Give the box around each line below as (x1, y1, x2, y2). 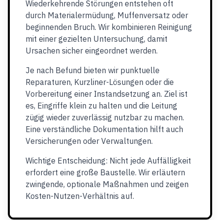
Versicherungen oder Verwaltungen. (26, 136, 153, 146)
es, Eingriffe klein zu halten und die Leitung (26, 101, 177, 110)
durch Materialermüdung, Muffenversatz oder (26, 10, 188, 20)
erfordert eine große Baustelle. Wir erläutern (26, 167, 185, 177)
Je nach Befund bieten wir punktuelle (26, 65, 160, 75)
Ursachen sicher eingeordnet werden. (26, 46, 158, 55)
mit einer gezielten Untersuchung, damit (26, 34, 167, 44)
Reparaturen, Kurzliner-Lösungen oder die (26, 77, 174, 87)
